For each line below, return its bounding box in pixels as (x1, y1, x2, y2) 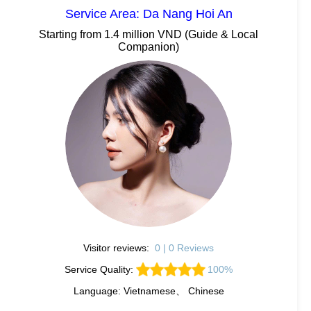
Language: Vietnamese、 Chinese (73, 285, 224, 296)
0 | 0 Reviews (154, 242, 214, 253)
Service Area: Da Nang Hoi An (65, 6, 233, 21)
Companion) (118, 40, 179, 53)
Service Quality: (64, 263, 136, 275)
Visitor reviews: (83, 242, 153, 253)
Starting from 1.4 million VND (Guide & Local (39, 28, 258, 40)
